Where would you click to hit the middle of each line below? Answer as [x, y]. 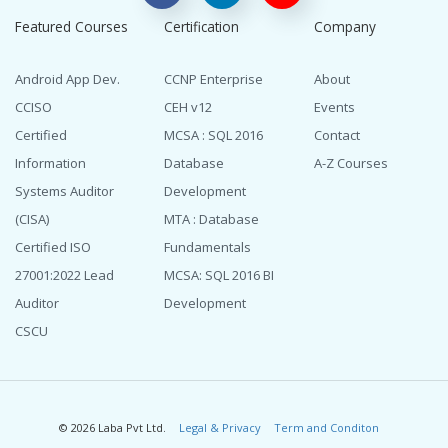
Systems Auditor [64, 191]
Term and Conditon [326, 428]
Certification [202, 27]
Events [334, 107]
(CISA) [32, 219]
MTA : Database [212, 219]
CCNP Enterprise [214, 79]
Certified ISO [53, 247]
